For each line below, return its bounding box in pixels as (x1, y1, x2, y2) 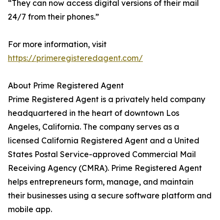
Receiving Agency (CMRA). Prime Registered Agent (8, 163, 202, 173)
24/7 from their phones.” (8, 12, 99, 22)
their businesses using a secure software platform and (8, 191, 212, 201)
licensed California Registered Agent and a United (8, 136, 199, 146)
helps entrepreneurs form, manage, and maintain (8, 177, 193, 187)
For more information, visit (8, 39, 107, 50)
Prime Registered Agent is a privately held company (8, 94, 205, 105)
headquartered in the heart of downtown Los (8, 108, 179, 118)
